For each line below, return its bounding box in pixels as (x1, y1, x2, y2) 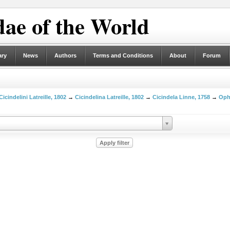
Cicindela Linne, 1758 (152, 94, 210, 100)
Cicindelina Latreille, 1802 (74, 94, 144, 100)
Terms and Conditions (92, 52, 153, 59)
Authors (54, 52, 76, 59)
